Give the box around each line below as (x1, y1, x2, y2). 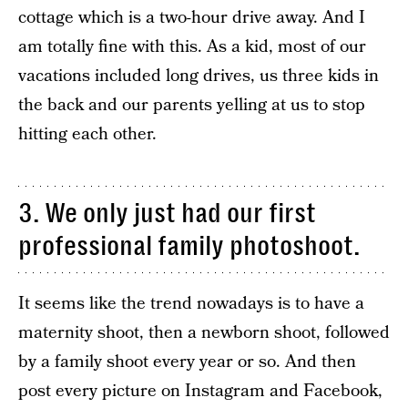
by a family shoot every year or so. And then (18, 350, 356, 374)
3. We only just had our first (18, 198, 316, 229)
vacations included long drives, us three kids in (18, 64, 379, 88)
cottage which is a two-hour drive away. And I (18, 5, 365, 30)
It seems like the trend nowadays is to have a (18, 291, 364, 316)
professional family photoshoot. (18, 230, 360, 261)
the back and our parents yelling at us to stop (18, 93, 365, 117)
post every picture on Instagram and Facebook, (18, 379, 382, 403)
